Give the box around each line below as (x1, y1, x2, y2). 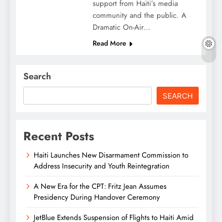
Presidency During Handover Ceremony (34, 192, 160, 203)
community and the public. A (92, 10, 186, 21)
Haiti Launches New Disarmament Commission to (34, 150, 188, 161)
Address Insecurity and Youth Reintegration (34, 161, 169, 172)
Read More (92, 38, 126, 49)
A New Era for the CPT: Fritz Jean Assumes (34, 181, 166, 192)
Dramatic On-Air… (92, 22, 151, 33)
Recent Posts (23, 127, 94, 145)
